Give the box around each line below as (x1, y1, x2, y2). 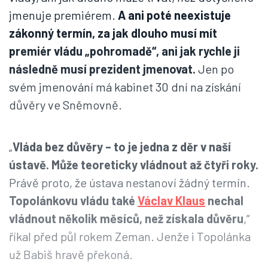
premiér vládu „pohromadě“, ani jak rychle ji (9, 44, 240, 58)
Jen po (196, 62, 234, 76)
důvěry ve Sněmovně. (9, 98, 122, 112)
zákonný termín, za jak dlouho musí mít (9, 26, 217, 40)
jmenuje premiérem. (9, 8, 118, 22)
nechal (205, 193, 243, 208)
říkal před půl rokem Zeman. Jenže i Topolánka (9, 229, 251, 243)
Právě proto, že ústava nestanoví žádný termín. (9, 175, 250, 190)
